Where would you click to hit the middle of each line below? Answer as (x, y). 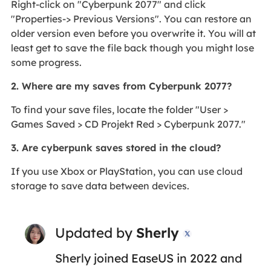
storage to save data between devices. (100, 185)
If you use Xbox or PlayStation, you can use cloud (126, 171)
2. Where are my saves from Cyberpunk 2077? (121, 86)
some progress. (46, 62)
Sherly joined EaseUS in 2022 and (148, 258)
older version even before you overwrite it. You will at (133, 33)
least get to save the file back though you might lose (132, 47)
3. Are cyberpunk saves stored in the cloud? (116, 147)
